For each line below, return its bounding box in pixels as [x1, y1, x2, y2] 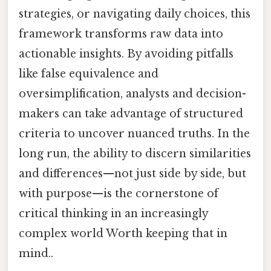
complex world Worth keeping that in [19, 227, 227, 241]
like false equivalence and [19, 67, 158, 81]
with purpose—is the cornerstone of [19, 187, 218, 201]
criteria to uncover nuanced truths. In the [19, 127, 250, 141]
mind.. [19, 247, 53, 261]
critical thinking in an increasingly [19, 207, 208, 221]
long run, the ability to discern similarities [19, 147, 251, 161]
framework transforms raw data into [19, 27, 223, 41]
